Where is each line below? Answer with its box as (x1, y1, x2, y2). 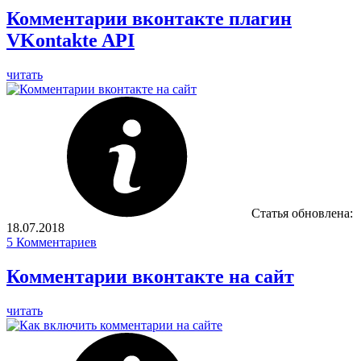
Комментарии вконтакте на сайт (6, 265, 294, 287)
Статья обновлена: (248, 206, 353, 221)
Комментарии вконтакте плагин (6, 8, 292, 30)
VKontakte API (6, 30, 135, 52)
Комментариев (13, 235, 97, 250)
